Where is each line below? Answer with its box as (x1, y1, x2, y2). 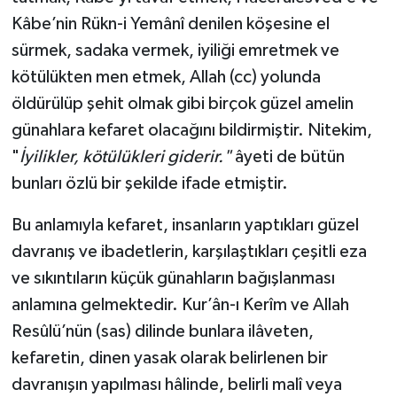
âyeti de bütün (230, 147, 345, 166)
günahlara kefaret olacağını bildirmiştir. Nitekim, (11, 121, 372, 139)
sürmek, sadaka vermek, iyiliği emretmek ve (11, 41, 339, 59)
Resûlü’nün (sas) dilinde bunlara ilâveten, (11, 322, 314, 340)
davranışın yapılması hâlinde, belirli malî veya (11, 375, 342, 393)
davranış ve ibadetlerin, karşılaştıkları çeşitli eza (11, 242, 367, 261)
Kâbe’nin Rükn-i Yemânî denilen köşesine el (11, 14, 330, 33)
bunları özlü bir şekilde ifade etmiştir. (11, 174, 288, 192)
